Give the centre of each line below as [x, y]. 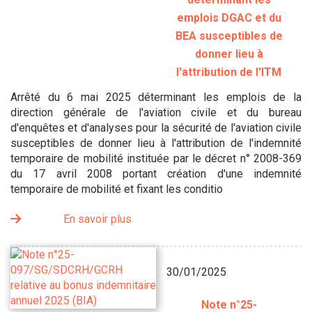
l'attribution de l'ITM [229, 72]
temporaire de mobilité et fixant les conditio [117, 189]
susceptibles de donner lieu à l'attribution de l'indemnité [156, 143]
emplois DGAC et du [229, 18]
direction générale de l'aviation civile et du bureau [156, 112]
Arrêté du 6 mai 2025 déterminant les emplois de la [156, 97]
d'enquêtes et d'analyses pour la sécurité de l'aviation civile [156, 128]
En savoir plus [98, 219]
